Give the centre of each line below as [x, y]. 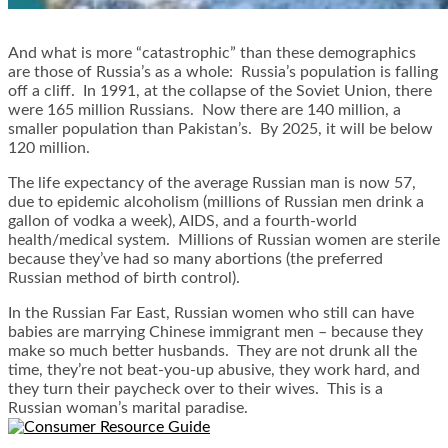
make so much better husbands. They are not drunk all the [212, 351]
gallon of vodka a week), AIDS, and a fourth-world [182, 221]
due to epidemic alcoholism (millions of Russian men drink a [216, 202]
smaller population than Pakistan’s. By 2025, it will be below [220, 129]
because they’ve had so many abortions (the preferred [195, 259]
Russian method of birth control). [124, 278]
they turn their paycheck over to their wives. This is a [195, 389]
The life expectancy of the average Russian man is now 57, [212, 183]
